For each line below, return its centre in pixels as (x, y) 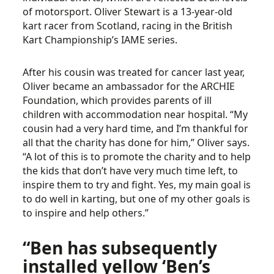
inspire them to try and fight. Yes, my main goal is (137, 185)
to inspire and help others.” (86, 213)
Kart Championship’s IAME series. (100, 40)
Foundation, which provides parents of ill (117, 100)
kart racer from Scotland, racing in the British (128, 26)
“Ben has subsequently (120, 248)
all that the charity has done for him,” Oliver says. (136, 143)
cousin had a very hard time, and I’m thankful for (136, 128)
